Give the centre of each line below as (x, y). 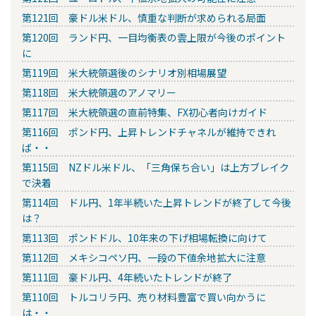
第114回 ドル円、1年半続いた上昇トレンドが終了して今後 (157, 202)
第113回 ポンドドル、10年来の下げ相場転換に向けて (145, 237)
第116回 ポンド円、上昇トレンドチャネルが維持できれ (149, 132)
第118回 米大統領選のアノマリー (99, 92)
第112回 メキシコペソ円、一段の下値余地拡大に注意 (144, 257)
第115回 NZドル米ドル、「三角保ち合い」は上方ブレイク (156, 167)
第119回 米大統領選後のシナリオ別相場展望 (124, 72)
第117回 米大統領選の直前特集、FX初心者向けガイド (145, 112)
